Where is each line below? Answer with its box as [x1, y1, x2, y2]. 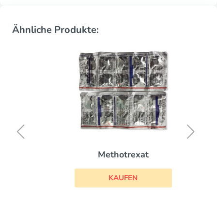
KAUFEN [94, 173, 123, 183]
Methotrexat [83, 149, 134, 161]
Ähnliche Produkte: [12, 23, 99, 36]
